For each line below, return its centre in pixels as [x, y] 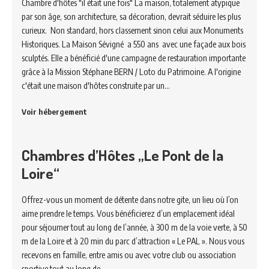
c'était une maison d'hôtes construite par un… [96, 85]
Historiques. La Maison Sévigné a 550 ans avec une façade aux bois [134, 44]
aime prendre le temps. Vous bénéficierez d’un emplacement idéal [128, 213]
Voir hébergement [54, 112]
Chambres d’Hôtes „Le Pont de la [122, 155]
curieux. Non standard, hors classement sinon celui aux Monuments [132, 30]
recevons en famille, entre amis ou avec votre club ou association [129, 255]
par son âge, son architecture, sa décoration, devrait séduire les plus [131, 16]
